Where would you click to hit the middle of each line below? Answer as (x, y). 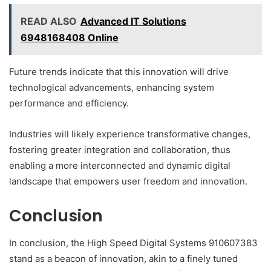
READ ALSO (49, 21)
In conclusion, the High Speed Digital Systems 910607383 (133, 243)
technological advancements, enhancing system (112, 88)
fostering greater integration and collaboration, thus (120, 150)
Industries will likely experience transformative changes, (130, 134)
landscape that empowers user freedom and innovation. (128, 181)
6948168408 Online (70, 38)
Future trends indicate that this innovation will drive (119, 72)
